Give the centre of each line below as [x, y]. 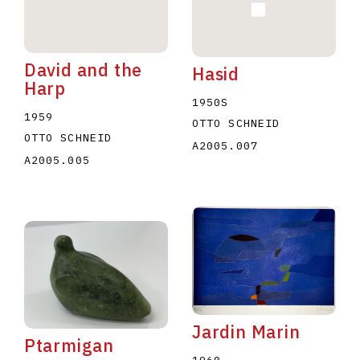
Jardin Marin [246, 331]
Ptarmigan [69, 346]
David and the [83, 70]
